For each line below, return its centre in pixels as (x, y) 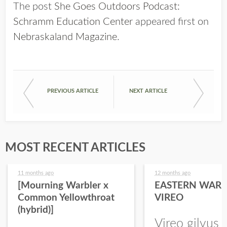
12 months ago (173, 173)
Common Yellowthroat (66, 198)
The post (34, 7)
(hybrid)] (36, 210)
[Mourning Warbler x (63, 186)
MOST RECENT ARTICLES (75, 148)
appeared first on (171, 22)
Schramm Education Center (73, 22)
